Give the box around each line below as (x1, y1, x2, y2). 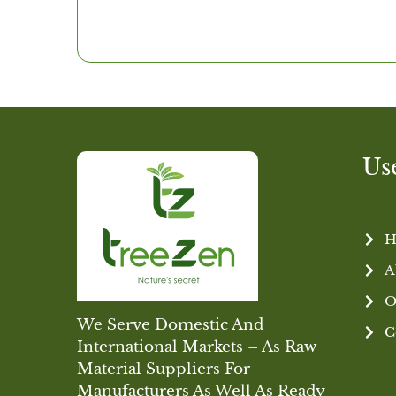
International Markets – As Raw (77, 338, 316, 357)
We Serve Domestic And (77, 316, 263, 335)
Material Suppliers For (77, 360, 250, 379)
